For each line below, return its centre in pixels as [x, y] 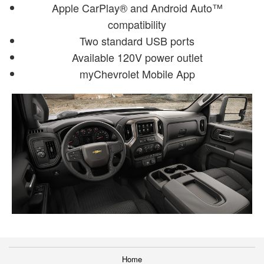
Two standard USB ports [137, 40]
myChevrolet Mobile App [137, 73]
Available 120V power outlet [137, 57]
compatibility [137, 24]
